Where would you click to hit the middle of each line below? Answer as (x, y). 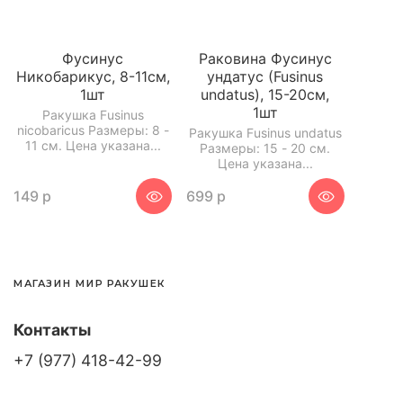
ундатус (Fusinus (265, 76)
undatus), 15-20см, (265, 94)
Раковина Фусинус (265, 58)
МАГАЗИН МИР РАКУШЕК (90, 283)
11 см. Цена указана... (93, 146)
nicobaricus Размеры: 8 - (93, 130)
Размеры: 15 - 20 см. (265, 148)
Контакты (52, 329)
